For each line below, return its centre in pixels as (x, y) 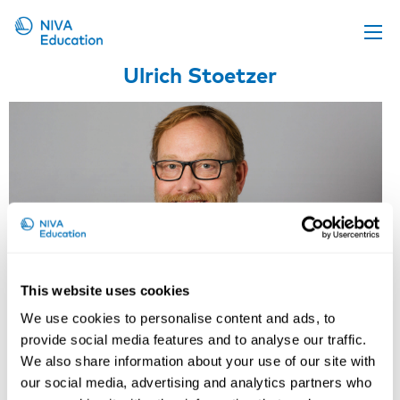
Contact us (52, 250)
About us (45, 216)
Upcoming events (74, 78)
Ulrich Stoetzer (200, 75)
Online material (67, 147)
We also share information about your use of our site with (198, 361)
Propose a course (74, 113)
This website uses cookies (105, 290)
